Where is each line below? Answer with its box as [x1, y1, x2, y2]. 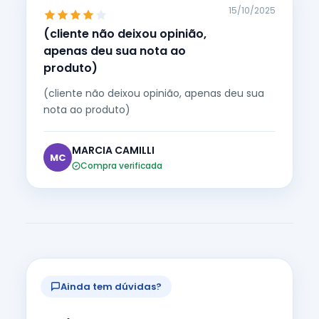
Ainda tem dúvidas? [61, 279, 162, 293]
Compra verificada [80, 159, 162, 172]
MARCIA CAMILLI [72, 142, 155, 157]
